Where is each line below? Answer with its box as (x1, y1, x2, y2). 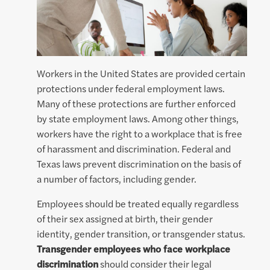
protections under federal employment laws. (37, 81, 225, 96)
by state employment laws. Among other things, (37, 111, 239, 126)
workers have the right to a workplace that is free (37, 127, 242, 141)
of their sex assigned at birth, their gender (37, 212, 213, 226)
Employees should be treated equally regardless (37, 196, 239, 211)
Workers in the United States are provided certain (37, 66, 245, 81)
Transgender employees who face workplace (37, 242, 230, 256)
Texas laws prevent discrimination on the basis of (37, 157, 241, 171)
